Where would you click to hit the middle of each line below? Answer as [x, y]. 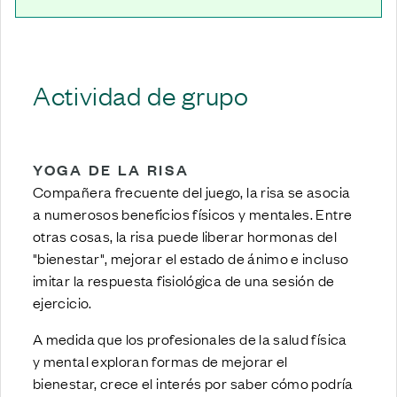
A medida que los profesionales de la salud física [190, 338]
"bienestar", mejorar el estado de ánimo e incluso [191, 257]
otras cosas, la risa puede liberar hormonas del [185, 235]
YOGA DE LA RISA [111, 169]
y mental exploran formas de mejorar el [160, 360]
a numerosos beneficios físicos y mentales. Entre [193, 213]
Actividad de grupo [141, 94]
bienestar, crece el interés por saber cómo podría [193, 382]
